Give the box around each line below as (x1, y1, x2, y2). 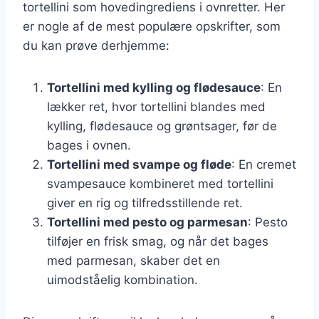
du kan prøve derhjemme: (23, 38, 169, 53)
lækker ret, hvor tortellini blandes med (47, 99, 266, 114)
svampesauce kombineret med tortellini (47, 176, 273, 191)
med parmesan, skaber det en (47, 253, 220, 268)
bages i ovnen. (47, 137, 131, 152)
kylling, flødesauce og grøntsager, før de (47, 118, 277, 133)
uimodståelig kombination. (47, 272, 198, 287)
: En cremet (231, 157, 296, 172)
